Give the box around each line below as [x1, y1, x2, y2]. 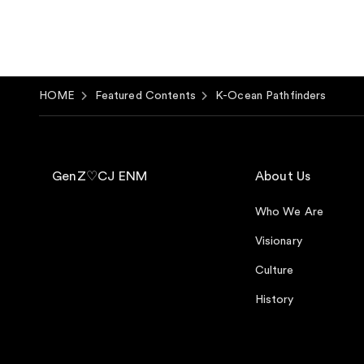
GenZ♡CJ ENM [52, 170, 148, 183]
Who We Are [254, 206, 323, 218]
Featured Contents [94, 90, 196, 102]
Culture [254, 265, 294, 276]
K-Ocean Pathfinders [214, 90, 327, 102]
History [254, 294, 294, 305]
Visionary [254, 236, 302, 247]
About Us [254, 170, 311, 183]
